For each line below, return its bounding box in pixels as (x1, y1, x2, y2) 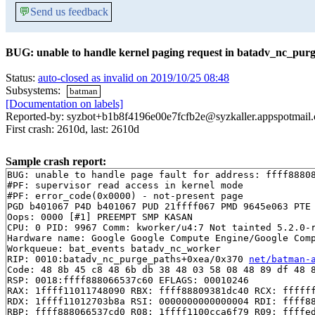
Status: (6, 72, 38, 84)
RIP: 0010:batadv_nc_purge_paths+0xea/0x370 (7, 254, 249, 265)
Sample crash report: (6, 155, 106, 168)
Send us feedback (30, 6, 108, 18)
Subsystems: (6, 84, 63, 96)
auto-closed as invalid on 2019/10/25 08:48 (38, 72, 229, 84)
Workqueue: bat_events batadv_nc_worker (7, 243, 221, 255)
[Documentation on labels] (6, 98, 123, 110)
